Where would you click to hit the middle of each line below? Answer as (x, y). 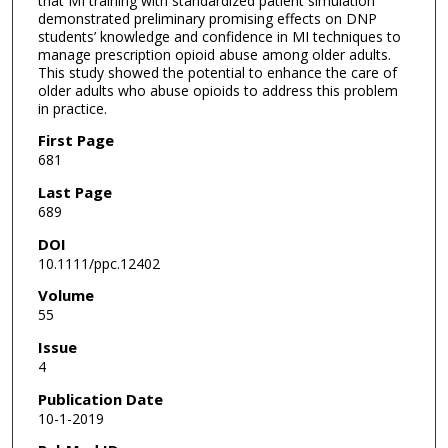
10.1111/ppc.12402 (98, 263)
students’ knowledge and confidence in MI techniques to (219, 36)
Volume (65, 295)
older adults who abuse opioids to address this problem (217, 90)
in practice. (72, 108)
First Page (75, 140)
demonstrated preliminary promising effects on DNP (207, 18)
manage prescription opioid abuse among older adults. (214, 54)
